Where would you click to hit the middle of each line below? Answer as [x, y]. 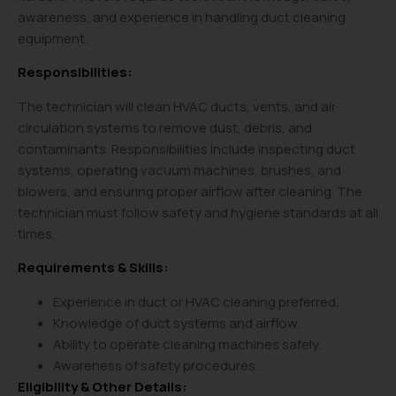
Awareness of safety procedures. [156, 365]
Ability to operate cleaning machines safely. [187, 344]
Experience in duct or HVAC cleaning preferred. [196, 301]
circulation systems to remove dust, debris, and [165, 127]
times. [36, 233]
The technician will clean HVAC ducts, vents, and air [177, 106]
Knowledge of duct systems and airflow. [176, 323]
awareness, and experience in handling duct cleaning [182, 17]
